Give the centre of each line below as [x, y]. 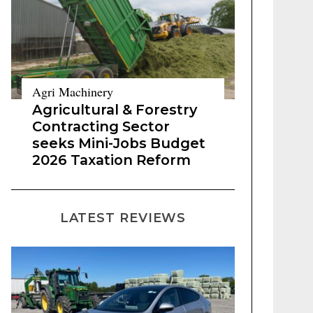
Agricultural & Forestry [115, 110]
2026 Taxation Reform [111, 160]
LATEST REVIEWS [123, 218]
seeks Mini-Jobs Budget [119, 143]
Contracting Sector [101, 126]
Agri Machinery [73, 92]
